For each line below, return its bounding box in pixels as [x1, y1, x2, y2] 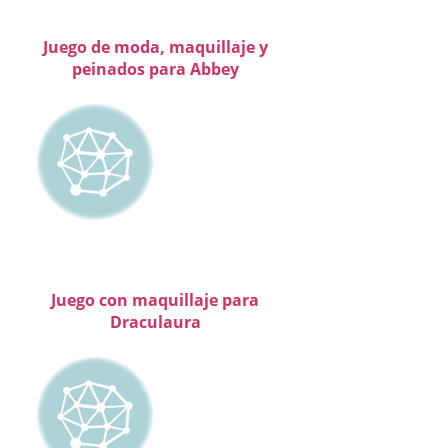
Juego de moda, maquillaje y [42, 36, 268, 59]
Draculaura [109, 311, 201, 334]
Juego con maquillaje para [51, 289, 259, 312]
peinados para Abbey [71, 58, 239, 81]
